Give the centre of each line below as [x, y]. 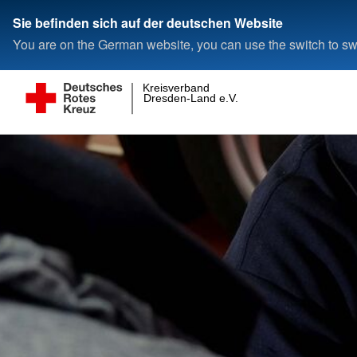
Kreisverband [177, 87]
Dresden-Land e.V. [190, 98]
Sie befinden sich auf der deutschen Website [148, 22]
